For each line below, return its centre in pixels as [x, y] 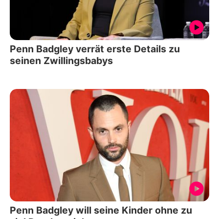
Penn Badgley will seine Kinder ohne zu [101, 210]
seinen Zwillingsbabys [61, 61]
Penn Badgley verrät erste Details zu [95, 49]
